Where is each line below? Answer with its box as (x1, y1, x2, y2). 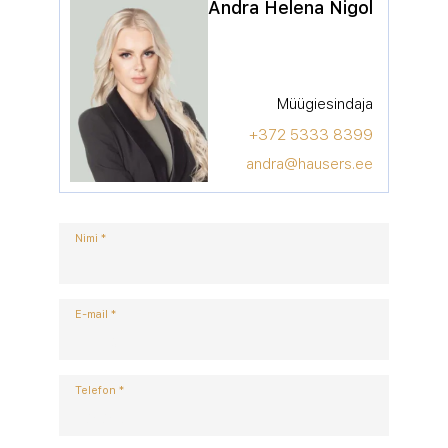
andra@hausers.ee (246, 154, 373, 173)
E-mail (75, 307, 108, 321)
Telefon (75, 383, 116, 397)
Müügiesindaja (277, 94, 373, 113)
